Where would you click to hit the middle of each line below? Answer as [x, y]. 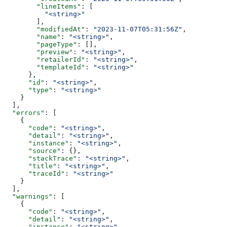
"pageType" [41, 45]
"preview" [39, 52]
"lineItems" [43, 7]
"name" [32, 37]
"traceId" [34, 174]
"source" [32, 151]
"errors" [24, 113]
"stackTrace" [41, 159]
